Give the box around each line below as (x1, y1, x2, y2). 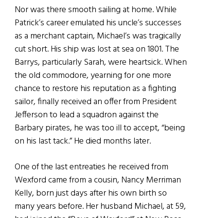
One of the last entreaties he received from (15, 160, 168, 174)
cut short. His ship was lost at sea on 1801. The (15, 42, 179, 56)
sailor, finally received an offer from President (15, 94, 177, 109)
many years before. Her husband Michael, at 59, (15, 199, 186, 214)
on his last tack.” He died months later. (15, 134, 151, 148)
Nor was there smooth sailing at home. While (15, 2, 177, 17)
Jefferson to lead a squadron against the (15, 108, 159, 122)
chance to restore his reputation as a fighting (15, 81, 176, 96)
